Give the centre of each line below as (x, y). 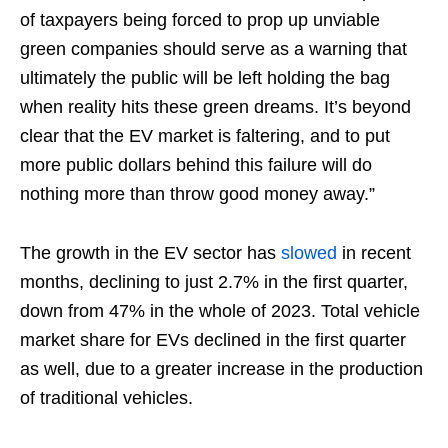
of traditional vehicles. (106, 398)
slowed (309, 253)
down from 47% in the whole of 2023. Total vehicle (220, 311)
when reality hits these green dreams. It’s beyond (215, 107)
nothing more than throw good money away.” (197, 194)
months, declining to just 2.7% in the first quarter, (214, 282)
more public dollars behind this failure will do (196, 165)
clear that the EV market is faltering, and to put (205, 136)
